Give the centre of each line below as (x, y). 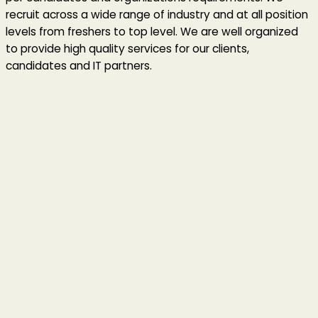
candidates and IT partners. (79, 65)
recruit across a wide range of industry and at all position (157, 14)
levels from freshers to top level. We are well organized (152, 31)
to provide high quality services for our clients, (127, 48)
